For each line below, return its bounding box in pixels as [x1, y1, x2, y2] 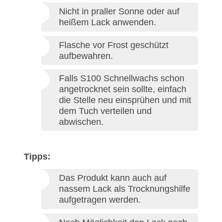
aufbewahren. [59, 51, 113, 61]
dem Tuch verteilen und [59, 106, 152, 116]
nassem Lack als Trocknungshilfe [59, 184, 190, 194]
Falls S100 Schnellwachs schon [59, 73, 184, 84]
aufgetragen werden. [59, 195, 141, 205]
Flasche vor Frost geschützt [59, 40, 168, 50]
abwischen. [59, 117, 104, 127]
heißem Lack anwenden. [59, 17, 156, 28]
